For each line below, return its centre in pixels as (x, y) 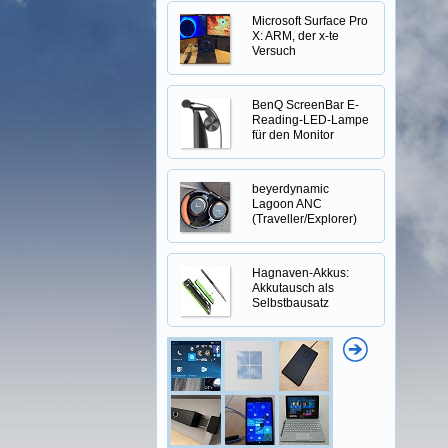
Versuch (274, 51)
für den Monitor (293, 135)
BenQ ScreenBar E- (305, 105)
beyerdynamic (290, 189)
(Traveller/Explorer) (304, 219)
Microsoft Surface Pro (310, 21)
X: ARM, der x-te (295, 36)
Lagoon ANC (287, 204)
